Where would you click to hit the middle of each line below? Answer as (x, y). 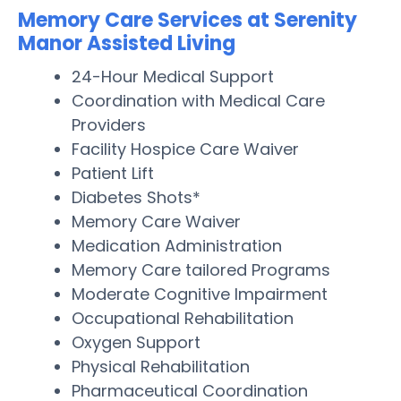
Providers (109, 124)
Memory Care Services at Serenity (188, 20)
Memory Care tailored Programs (201, 269)
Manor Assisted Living (127, 43)
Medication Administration (177, 245)
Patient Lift (113, 173)
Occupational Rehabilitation (183, 318)
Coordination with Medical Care (198, 100)
